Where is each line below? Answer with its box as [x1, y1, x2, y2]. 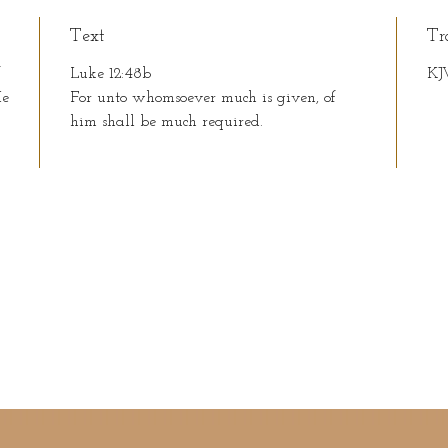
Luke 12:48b [70, 65, 152, 82]
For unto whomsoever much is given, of [70, 89, 337, 106]
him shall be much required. [70, 113, 264, 130]
